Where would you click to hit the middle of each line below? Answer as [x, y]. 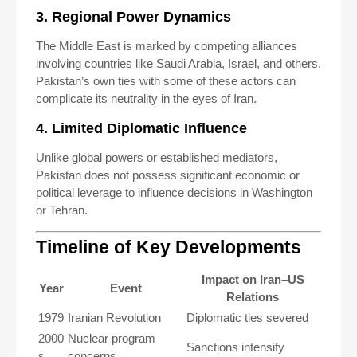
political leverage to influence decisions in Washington [174, 192]
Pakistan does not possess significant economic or [168, 175]
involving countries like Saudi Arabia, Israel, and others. [178, 63]
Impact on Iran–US [253, 279]
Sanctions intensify [235, 347]
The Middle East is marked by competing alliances [167, 46]
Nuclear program [112, 338]
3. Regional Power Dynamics [133, 17]
